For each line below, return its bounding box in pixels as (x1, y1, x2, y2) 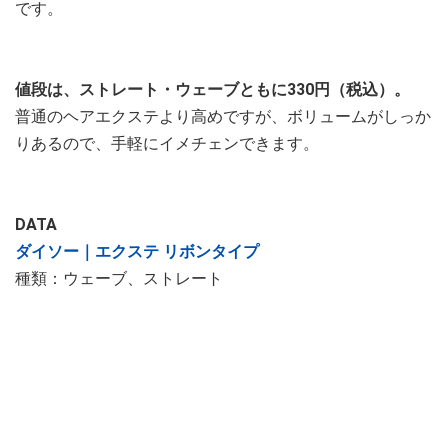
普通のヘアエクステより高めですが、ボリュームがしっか (15, 106, 431, 126)
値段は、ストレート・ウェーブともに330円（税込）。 (15, 79, 410, 99)
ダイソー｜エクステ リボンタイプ (15, 241, 259, 261)
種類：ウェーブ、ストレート (15, 268, 223, 288)
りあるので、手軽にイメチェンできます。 (15, 133, 319, 153)
